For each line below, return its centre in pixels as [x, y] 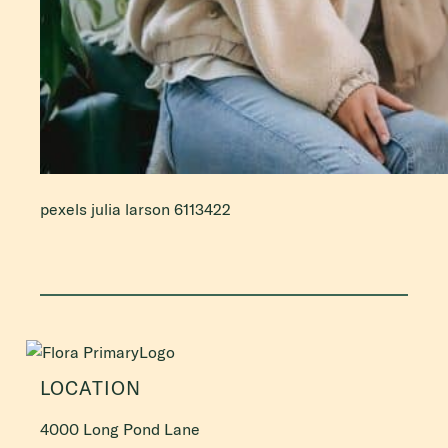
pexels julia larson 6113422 [135, 209]
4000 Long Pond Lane [120, 428]
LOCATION [90, 387]
